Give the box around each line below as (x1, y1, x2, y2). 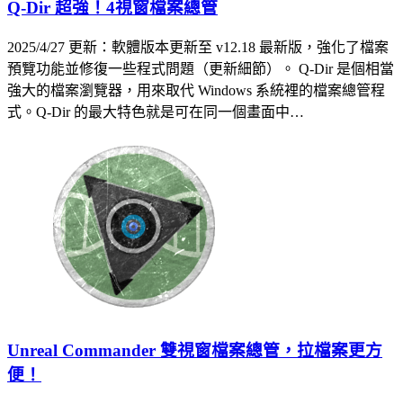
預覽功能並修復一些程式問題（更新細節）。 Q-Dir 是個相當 (7, 61, 394, 77)
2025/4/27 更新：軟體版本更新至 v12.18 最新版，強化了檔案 (7, 40, 389, 56)
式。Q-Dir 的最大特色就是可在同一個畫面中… (7, 104, 304, 121)
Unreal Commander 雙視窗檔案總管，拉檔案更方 (7, 340, 382, 360)
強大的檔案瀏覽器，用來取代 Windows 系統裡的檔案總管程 (7, 83, 385, 99)
